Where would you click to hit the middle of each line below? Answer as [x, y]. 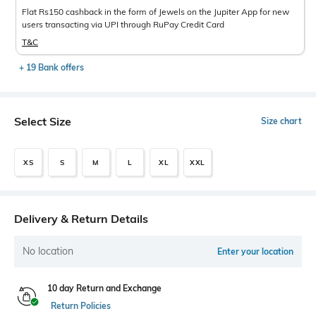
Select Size [43, 122]
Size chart [281, 121]
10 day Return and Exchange [104, 288]
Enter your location [255, 252]
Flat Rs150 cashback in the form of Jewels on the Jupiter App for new [156, 12]
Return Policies [81, 306]
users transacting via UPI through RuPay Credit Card [123, 25]
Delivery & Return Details [81, 219]
